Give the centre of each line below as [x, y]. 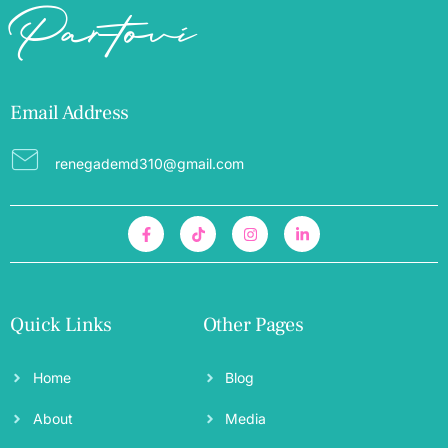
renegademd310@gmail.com [149, 164]
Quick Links [61, 325]
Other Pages [253, 325]
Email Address [69, 113]
